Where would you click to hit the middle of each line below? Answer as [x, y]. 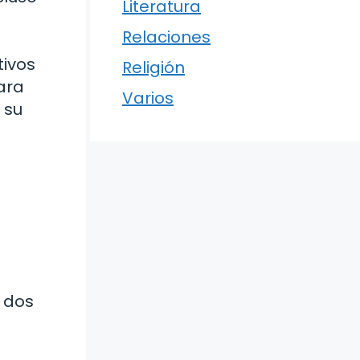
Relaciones [166, 37]
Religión [153, 67]
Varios [148, 98]
